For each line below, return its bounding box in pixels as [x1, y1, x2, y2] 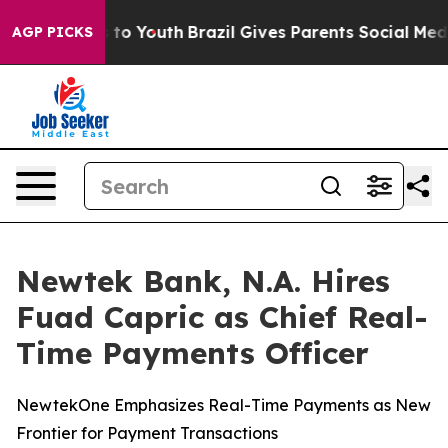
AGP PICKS [12, 23, 93, 41]
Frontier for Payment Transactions [16, 423, 278, 443]
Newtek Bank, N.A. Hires [16, 262, 390, 300]
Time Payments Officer [16, 334, 369, 372]
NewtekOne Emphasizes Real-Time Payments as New [16, 395, 431, 415]
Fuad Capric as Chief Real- [16, 298, 428, 336]
